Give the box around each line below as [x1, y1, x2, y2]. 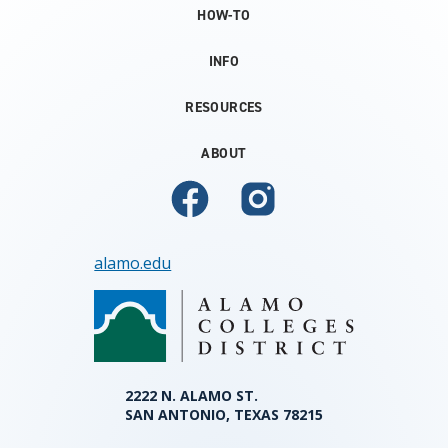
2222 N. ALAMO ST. [124, 386, 258, 406]
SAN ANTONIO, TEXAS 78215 [124, 405, 323, 425]
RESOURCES [185, 98, 263, 118]
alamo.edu [94, 252, 172, 275]
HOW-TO [197, 6, 251, 26]
